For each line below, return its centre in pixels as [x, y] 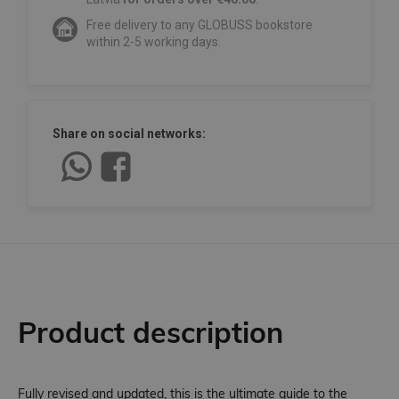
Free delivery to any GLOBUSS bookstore [199, 25]
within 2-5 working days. [154, 42]
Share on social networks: [129, 134]
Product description [151, 333]
